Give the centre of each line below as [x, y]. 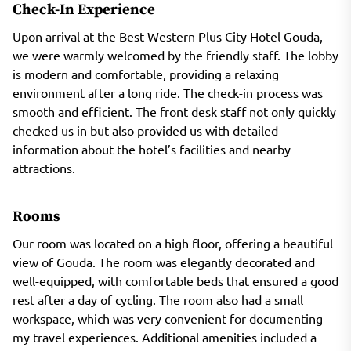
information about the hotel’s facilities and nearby [152, 148]
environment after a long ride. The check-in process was [168, 92]
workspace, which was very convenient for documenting [168, 318]
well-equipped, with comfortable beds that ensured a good [175, 280]
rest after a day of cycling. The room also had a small [158, 299]
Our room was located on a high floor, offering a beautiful [173, 242]
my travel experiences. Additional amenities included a [165, 337]
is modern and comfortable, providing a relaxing [146, 73]
